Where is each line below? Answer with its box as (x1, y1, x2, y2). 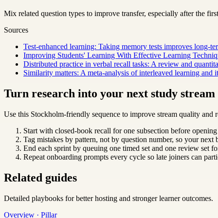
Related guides (4, 171, 77, 184)
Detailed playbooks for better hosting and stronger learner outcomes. (4, 194, 213, 202)
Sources (4, 26, 28, 35)
